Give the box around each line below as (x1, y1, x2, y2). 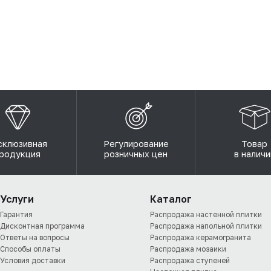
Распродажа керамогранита (150, 233, 251, 242)
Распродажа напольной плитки (150, 221, 262, 230)
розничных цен (104, 149, 168, 159)
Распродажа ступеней (150, 256, 230, 265)
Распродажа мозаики (150, 244, 226, 253)
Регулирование (103, 139, 169, 149)
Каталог (150, 193, 192, 205)
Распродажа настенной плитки (150, 210, 262, 219)
